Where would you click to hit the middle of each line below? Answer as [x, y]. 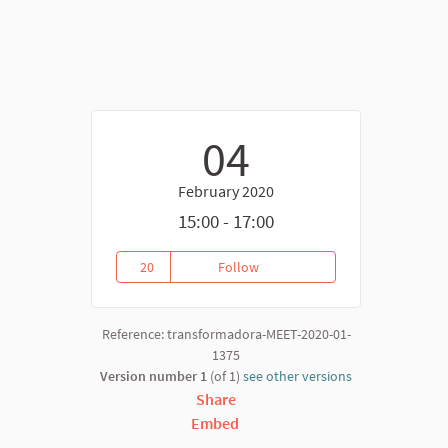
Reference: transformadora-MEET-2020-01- [226, 334]
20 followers [180, 281]
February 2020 [226, 191]
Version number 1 [153, 376]
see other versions [297, 376]
